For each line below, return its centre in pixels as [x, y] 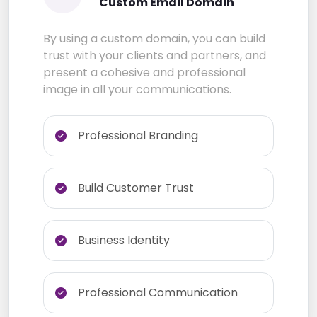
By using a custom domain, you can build [154, 39]
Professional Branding [138, 136]
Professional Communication [158, 293]
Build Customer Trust [136, 188]
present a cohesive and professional [144, 73]
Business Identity [124, 241]
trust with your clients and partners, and [155, 56]
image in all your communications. [137, 90]
